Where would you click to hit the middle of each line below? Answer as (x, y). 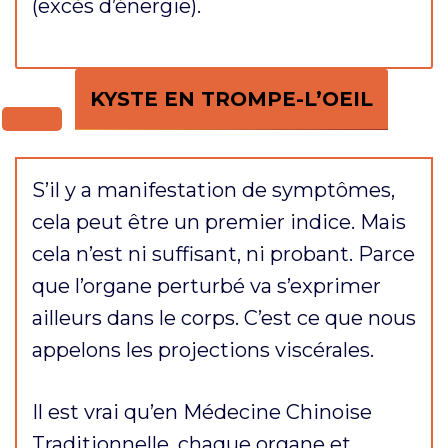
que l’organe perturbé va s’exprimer (206, 285)
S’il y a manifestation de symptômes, (213, 189)
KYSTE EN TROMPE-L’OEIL (231, 98)
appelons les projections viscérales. (203, 349)
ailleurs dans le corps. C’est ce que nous (224, 317)
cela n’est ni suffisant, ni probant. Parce (223, 253)
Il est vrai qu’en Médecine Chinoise (202, 411)
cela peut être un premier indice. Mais (219, 221)
